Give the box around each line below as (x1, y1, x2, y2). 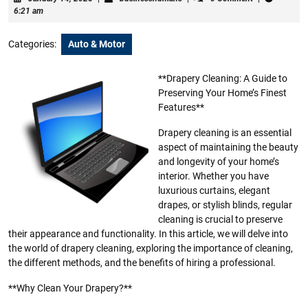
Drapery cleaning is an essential (158, 127, 291, 138)
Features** (158, 102, 204, 113)
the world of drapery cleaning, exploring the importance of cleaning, (8, 243, 293, 254)
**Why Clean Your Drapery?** (8, 283, 132, 294)
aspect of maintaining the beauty (158, 142, 298, 153)
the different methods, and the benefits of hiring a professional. (8, 257, 276, 268)
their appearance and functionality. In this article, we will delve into (8, 228, 288, 239)
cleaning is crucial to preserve (158, 214, 283, 225)
